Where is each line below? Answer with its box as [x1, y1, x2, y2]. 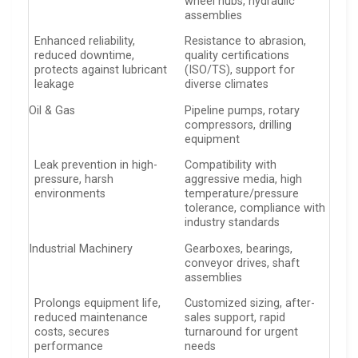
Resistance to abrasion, [185, 34, 307, 49]
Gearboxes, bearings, [185, 241, 293, 256]
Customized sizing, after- [185, 296, 316, 311]
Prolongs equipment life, [34, 296, 161, 311]
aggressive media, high [185, 173, 303, 187]
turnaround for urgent [185, 325, 299, 340]
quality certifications [185, 49, 290, 63]
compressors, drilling [185, 117, 292, 132]
